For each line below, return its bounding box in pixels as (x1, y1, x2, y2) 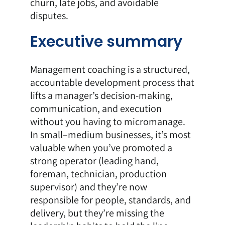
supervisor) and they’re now (30, 180, 147, 194)
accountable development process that (30, 76, 194, 89)
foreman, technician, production (30, 167, 167, 181)
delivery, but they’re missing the (30, 206, 164, 220)
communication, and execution (30, 102, 162, 116)
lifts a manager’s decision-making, (30, 89, 173, 102)
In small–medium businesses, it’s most (30, 128, 191, 142)
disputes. (30, 9, 68, 22)
